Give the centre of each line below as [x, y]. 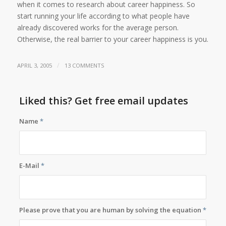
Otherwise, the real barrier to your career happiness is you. [112, 39]
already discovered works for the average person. [98, 27]
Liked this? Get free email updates [104, 100]
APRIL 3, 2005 [34, 65]
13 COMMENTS [84, 65]
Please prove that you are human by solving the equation [111, 210]
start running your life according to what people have [103, 16]
